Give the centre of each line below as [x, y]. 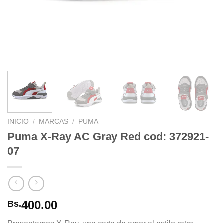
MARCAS [54, 121]
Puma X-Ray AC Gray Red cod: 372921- [108, 136]
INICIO [18, 121]
